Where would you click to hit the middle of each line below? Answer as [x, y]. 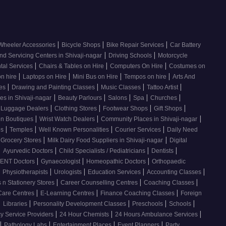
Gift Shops [169, 109]
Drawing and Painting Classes [54, 88]
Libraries [16, 204]
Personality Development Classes [80, 204]
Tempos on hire [146, 77]
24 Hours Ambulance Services [157, 215]
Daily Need [182, 130]
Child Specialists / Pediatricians [103, 151]
